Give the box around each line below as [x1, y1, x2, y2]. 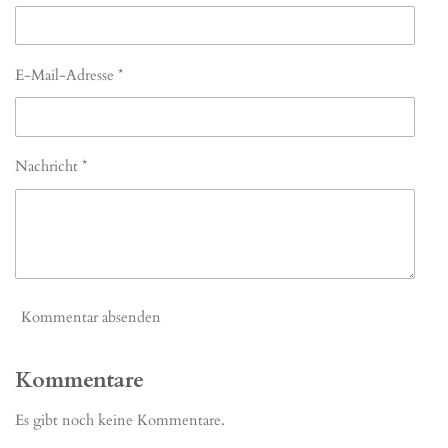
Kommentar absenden [21, 307, 161, 328]
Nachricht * [15, 156, 87, 177]
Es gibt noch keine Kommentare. [15, 409, 225, 430]
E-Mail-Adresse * [15, 65, 123, 85]
